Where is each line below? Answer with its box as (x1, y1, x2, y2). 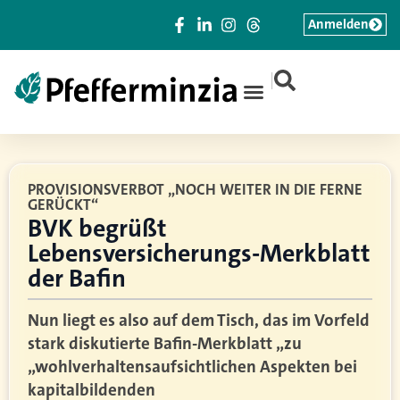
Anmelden (308, 15, 369, 33)
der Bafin (28, 262, 126, 295)
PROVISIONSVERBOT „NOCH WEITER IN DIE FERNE (28, 179, 362, 199)
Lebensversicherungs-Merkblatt (28, 237, 371, 270)
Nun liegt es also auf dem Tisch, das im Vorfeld (28, 309, 370, 331)
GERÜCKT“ (28, 195, 98, 214)
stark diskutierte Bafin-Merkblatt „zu (28, 332, 302, 354)
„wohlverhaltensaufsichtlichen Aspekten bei (28, 355, 357, 378)
